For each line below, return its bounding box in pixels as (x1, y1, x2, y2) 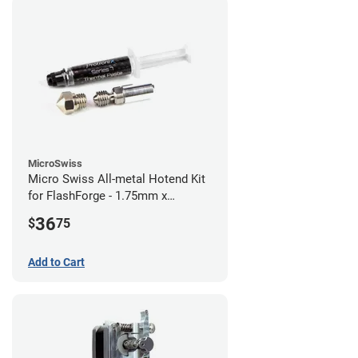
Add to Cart (28, 255, 85, 268)
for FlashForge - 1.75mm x (28, 188, 167, 203)
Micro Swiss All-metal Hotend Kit (28, 171, 205, 186)
